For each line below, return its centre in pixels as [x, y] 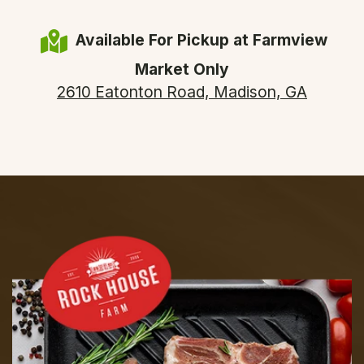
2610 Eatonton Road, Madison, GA [182, 92]
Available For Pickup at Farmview [202, 40]
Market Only [182, 69]
